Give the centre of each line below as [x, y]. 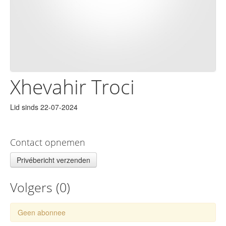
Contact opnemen [48, 143]
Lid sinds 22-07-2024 [44, 107]
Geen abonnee [42, 213]
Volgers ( [35, 188]
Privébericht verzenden [53, 160]
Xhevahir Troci [72, 87]
